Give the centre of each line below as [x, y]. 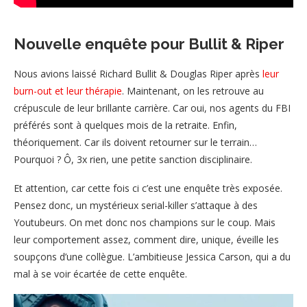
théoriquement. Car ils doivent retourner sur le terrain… [135, 143]
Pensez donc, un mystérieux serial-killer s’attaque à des [136, 206]
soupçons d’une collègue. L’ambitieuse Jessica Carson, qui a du [152, 257]
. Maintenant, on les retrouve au [193, 91]
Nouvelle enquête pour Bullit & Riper [149, 44]
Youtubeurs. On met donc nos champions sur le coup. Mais [145, 223]
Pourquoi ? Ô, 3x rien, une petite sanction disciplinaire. [133, 160]
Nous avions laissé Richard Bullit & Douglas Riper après [138, 74]
